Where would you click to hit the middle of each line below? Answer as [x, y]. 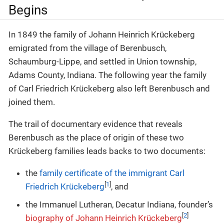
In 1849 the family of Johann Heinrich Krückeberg [102, 35]
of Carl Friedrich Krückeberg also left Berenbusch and [109, 89]
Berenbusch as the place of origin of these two [96, 138]
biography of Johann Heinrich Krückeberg [104, 218]
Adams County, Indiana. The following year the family [107, 75]
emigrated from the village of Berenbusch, [87, 48]
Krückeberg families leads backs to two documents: [107, 151]
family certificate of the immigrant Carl [112, 173]
